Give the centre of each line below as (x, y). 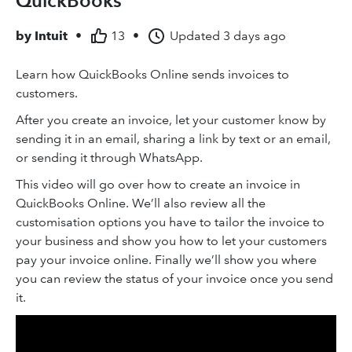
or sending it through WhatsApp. (109, 158)
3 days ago (255, 36)
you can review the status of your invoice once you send (174, 279)
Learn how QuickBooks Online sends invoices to (152, 74)
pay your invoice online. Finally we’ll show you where (166, 260)
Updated (195, 36)
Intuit (51, 36)
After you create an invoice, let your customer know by (171, 120)
